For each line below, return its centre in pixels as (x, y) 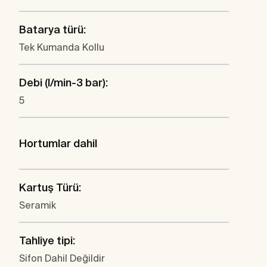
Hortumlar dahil (58, 144)
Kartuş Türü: (50, 188)
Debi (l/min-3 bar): (63, 83)
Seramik (38, 205)
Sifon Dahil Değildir (62, 258)
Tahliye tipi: (47, 241)
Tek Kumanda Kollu (62, 47)
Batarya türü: (52, 30)
